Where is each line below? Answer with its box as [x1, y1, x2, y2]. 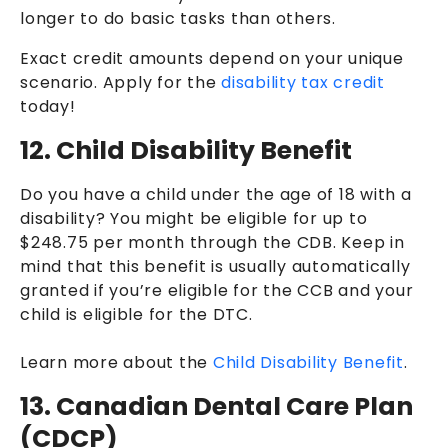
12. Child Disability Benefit [20, 132, 352, 168]
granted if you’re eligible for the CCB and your [20, 278, 414, 302]
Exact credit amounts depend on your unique [20, 46, 404, 70]
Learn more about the [20, 350, 213, 374]
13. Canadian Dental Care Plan [20, 388, 413, 424]
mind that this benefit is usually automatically [20, 254, 411, 278]
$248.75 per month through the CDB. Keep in [20, 230, 405, 254]
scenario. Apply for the [20, 70, 221, 94]
